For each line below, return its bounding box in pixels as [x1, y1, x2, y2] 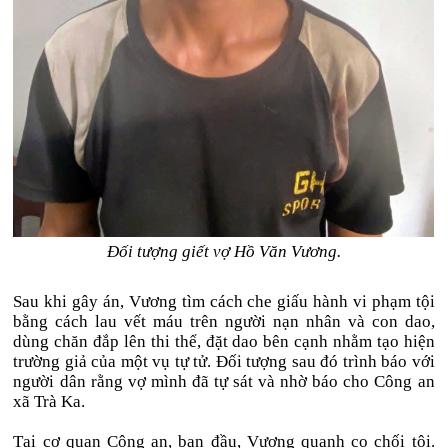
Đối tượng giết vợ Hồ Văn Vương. [106, 242, 341, 261]
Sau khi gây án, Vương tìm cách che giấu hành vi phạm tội [13, 292, 435, 311]
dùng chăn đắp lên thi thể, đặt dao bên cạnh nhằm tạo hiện [13, 332, 435, 351]
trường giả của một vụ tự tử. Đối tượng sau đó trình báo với [13, 352, 435, 371]
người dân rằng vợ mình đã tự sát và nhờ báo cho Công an [13, 372, 435, 391]
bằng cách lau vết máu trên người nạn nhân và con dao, [13, 312, 435, 331]
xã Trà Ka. [13, 392, 86, 411]
